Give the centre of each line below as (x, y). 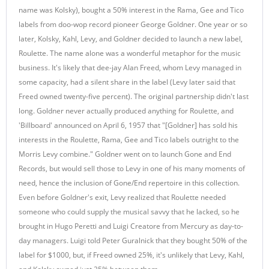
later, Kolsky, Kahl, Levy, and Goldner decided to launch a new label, (131, 39)
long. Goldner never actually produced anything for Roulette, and (126, 111)
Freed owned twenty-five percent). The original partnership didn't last (134, 96)
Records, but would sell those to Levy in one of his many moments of (132, 168)
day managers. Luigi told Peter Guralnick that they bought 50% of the (133, 240)
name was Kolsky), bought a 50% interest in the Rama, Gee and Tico (131, 10)
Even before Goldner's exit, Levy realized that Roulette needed (122, 197)
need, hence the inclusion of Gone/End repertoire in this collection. (129, 183)
